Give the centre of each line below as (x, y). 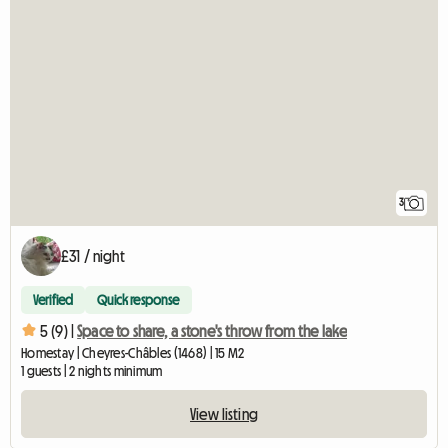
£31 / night (93, 255)
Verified (53, 299)
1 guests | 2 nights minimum (92, 370)
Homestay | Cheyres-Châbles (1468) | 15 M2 (133, 352)
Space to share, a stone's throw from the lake (212, 331)
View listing (224, 413)
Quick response (138, 299)
